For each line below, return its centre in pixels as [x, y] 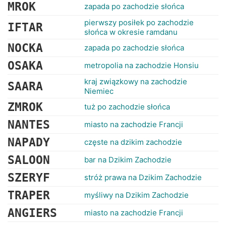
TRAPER [29, 195]
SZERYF [29, 178]
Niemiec [99, 91]
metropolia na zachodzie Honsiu [142, 65]
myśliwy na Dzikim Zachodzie [136, 195]
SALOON [29, 160]
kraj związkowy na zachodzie [136, 81]
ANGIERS [32, 213]
